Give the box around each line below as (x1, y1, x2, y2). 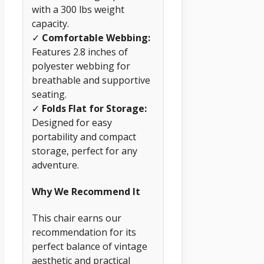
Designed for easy (32, 115, 112, 129)
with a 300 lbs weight (32, 2, 124, 16)
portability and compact (32, 130, 136, 143)
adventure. (32, 158, 79, 171)
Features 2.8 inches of (32, 45, 128, 58)
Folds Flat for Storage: (42, 101, 147, 115)
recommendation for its (32, 226, 136, 239)
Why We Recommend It (32, 184, 140, 198)
